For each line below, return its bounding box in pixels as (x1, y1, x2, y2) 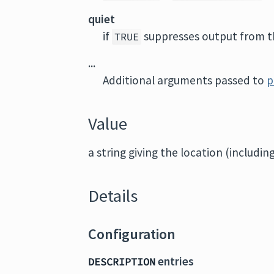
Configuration (88, 224, 176, 243)
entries (155, 254, 194, 269)
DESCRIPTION (88, 255, 156, 269)
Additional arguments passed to (103, 73, 267, 87)
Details (88, 185, 138, 207)
